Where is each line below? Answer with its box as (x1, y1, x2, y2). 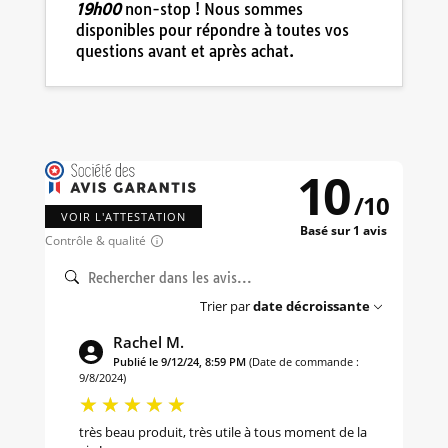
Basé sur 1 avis (299, 222, 387, 240)
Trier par (200, 297, 251, 315)
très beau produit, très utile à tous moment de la (78, 423, 367, 441)
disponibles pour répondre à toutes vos (75, 20, 349, 40)
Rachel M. (112, 332, 184, 352)
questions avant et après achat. (75, 41, 294, 61)
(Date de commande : (248, 354, 359, 369)
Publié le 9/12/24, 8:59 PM (112, 354, 246, 369)
